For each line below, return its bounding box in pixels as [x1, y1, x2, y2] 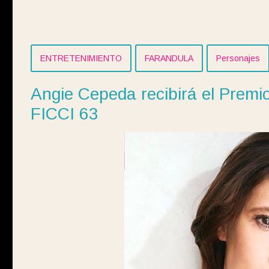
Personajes [216, 53, 260, 64]
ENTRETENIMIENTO [40, 53, 122, 64]
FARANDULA [145, 53, 193, 64]
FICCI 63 [31, 104, 98, 124]
